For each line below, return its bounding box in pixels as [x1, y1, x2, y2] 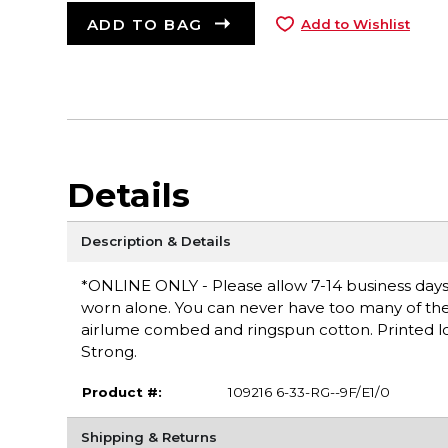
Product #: [81, 384, 162, 401]
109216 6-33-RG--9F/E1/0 [227, 384, 390, 401]
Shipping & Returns [80, 429, 217, 445]
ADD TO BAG [86, 15, 203, 35]
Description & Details [80, 233, 231, 250]
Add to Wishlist [300, 15, 410, 32]
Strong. [80, 341, 137, 361]
